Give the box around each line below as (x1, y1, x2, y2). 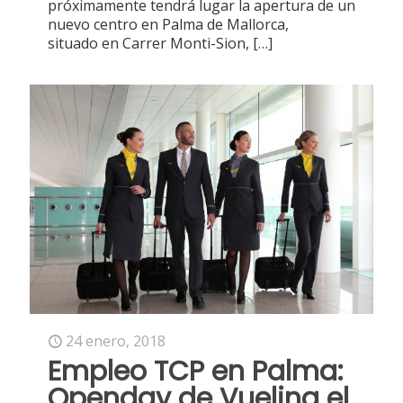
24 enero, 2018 (66, 330, 166, 351)
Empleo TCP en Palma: (48, 352, 343, 390)
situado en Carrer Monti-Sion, (48, 32, 249, 53)
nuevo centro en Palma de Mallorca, (48, 13, 289, 34)
